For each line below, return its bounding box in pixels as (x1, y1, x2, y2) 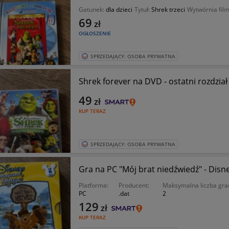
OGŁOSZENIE (78, 30, 111, 37)
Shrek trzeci (151, 5, 185, 14)
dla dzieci (105, 5, 132, 14)
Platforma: (78, 181, 108, 190)
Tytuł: (134, 5, 151, 14)
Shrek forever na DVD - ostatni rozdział (78, 76, 227, 87)
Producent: (118, 181, 149, 190)
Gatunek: (78, 5, 106, 14)
